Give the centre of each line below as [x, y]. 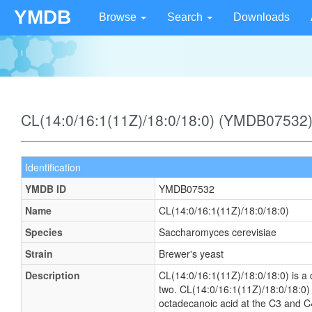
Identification [53, 167]
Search [186, 17]
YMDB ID [46, 189]
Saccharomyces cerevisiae [218, 232]
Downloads [262, 17]
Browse [119, 17]
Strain [39, 253]
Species [44, 232]
